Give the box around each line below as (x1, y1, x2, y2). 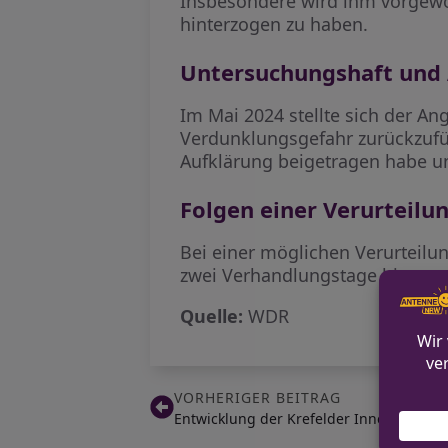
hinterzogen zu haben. (180, 11, 369, 36)
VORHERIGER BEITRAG (174, 388, 342, 408)
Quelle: (180, 303, 244, 328)
